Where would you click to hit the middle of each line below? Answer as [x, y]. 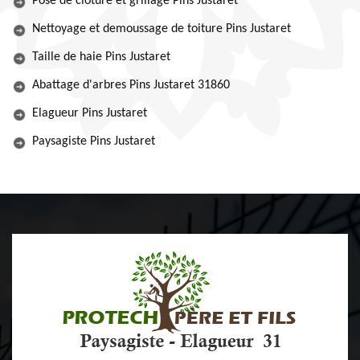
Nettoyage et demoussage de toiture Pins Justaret [162, 29]
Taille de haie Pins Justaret [101, 57]
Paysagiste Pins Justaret [94, 141]
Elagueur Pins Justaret [90, 113]
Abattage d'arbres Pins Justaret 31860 [131, 85]
